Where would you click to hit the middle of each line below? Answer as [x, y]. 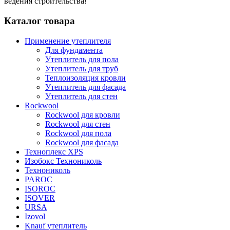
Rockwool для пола [78, 133]
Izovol [35, 216]
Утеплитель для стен [81, 96]
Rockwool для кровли [83, 114]
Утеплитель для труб [82, 68]
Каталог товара [40, 21]
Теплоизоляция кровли [85, 78]
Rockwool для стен [78, 124]
